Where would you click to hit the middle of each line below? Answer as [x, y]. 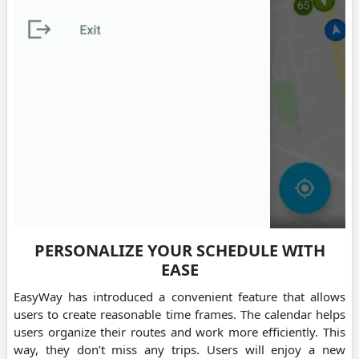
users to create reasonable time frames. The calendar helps [179, 315]
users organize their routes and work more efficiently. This [179, 332]
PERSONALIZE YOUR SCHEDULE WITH [179, 251]
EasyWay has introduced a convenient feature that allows [179, 297]
